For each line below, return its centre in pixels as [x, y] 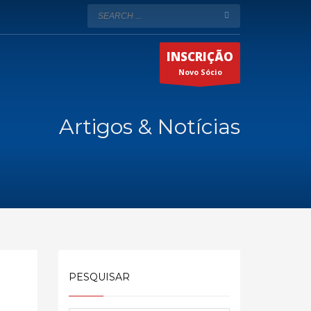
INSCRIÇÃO [200, 56]
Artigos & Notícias [150, 127]
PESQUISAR [99, 277]
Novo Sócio [200, 72]
